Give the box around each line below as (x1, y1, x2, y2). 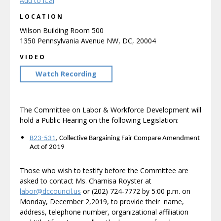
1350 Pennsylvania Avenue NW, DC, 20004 (20, 36, 156, 45)
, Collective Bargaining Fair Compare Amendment (56, 135, 200, 142)
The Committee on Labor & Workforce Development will (20, 105, 201, 114)
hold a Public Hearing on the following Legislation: (20, 115, 179, 125)
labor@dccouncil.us (20, 186, 81, 196)
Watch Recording (36, 69, 97, 78)
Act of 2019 (30, 144, 65, 153)
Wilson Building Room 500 (20, 26, 104, 35)
